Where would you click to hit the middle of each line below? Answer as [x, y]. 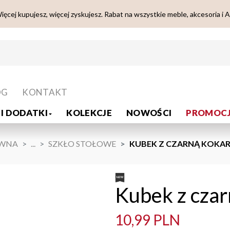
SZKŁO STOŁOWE [82, 144]
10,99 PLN [148, 220]
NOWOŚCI [149, 113]
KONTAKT [45, 92]
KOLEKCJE [89, 113]
